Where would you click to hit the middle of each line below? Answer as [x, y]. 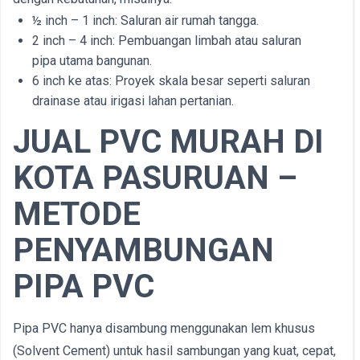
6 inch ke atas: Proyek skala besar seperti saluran [171, 81]
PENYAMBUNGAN [143, 250]
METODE [77, 214]
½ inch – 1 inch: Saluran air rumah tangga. [145, 20]
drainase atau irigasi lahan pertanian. [133, 101]
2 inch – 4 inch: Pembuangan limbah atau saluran [167, 41]
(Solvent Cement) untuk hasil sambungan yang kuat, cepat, [174, 351]
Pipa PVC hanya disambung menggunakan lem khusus [164, 328]
